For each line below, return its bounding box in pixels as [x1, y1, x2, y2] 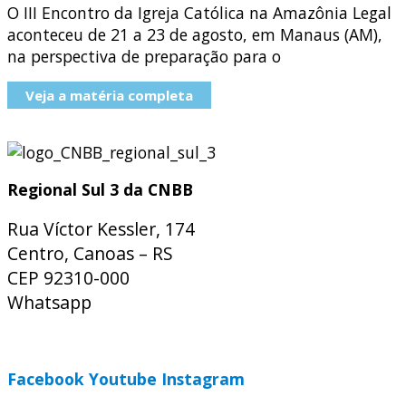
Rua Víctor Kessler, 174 [7, 216, 195, 241]
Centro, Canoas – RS [7, 240, 173, 266]
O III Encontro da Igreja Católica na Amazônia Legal [7, 2, 391, 24]
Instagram [161, 368, 245, 391]
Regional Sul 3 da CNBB [7, 179, 193, 201]
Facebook [7, 368, 84, 391]
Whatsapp [7, 289, 96, 314]
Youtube [89, 368, 157, 391]
